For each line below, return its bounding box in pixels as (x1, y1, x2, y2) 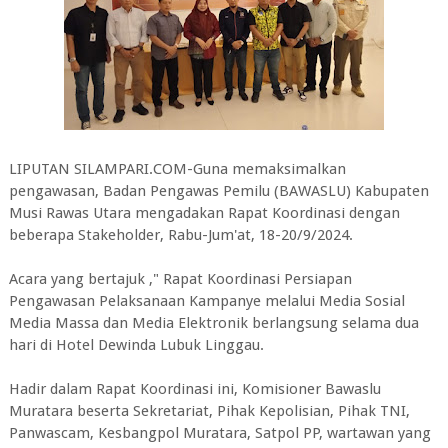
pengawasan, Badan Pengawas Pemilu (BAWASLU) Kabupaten (8, 182, 429, 200)
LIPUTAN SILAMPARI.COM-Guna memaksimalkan (8, 160, 346, 178)
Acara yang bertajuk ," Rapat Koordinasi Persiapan (8, 270, 352, 288)
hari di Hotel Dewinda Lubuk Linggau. (8, 336, 264, 354)
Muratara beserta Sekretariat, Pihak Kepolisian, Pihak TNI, (8, 402, 410, 420)
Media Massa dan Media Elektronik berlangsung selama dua (8, 314, 419, 332)
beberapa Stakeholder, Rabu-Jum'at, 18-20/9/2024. (8, 226, 353, 244)
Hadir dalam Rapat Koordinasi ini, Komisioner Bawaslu (8, 380, 381, 398)
